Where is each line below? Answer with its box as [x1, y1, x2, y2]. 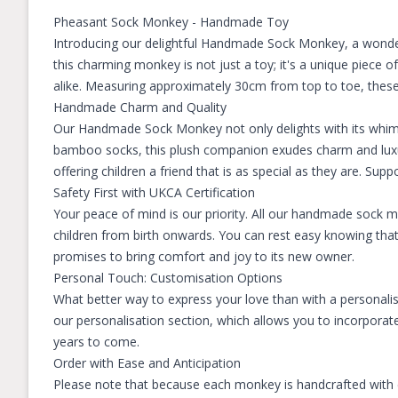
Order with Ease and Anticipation [53, 354, 241, 371]
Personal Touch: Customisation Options [53, 269, 283, 286]
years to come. [53, 333, 139, 350]
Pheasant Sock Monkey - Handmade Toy [53, 13, 289, 30]
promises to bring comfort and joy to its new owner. [53, 248, 354, 265]
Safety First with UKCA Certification [53, 184, 255, 201]
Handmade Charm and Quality [53, 99, 227, 115]
